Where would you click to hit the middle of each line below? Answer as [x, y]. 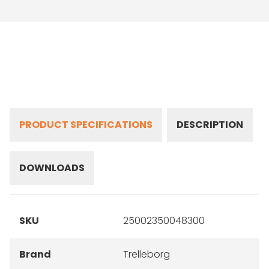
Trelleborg [147, 254]
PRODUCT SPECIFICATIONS [86, 125]
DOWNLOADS [52, 168]
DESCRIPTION [210, 125]
